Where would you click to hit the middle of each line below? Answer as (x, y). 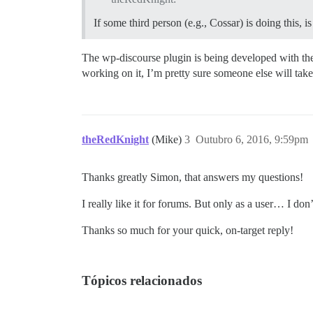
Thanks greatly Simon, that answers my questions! (192, 177)
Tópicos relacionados (142, 280)
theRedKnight (115, 139)
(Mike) (168, 139)
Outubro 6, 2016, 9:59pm (252, 139)
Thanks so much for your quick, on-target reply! (188, 230)
